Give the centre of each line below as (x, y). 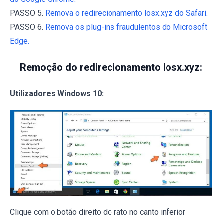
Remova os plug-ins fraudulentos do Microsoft (126, 27)
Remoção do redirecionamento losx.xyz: (111, 68)
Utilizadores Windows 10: (57, 94)
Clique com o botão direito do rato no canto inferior (98, 212)
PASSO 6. (28, 27)
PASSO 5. (28, 13)
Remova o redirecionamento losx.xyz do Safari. (126, 13)
